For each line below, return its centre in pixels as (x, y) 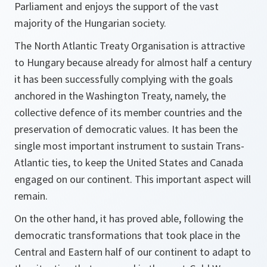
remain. (31, 196)
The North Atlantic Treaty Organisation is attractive (130, 46)
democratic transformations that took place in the (127, 235)
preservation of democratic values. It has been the (126, 129)
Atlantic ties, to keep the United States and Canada (129, 162)
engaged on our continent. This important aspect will (133, 179)
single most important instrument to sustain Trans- (129, 146)
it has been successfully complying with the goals (124, 79)
